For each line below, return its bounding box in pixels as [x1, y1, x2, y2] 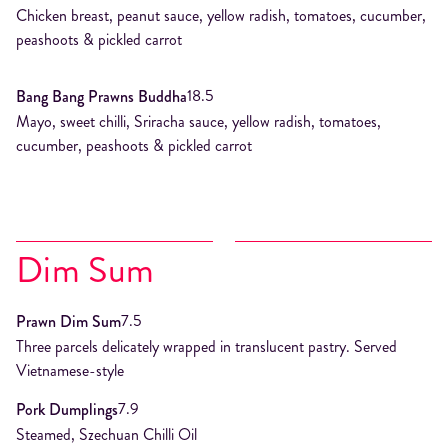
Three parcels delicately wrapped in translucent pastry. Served [16, 335, 397, 358]
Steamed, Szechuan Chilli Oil [16, 423, 197, 446]
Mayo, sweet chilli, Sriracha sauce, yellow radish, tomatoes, [16, 110, 381, 133]
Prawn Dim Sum [16, 309, 121, 333]
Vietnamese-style [16, 359, 124, 382]
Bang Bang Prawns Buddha [16, 84, 187, 108]
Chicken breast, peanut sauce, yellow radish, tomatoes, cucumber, [16, 4, 426, 27]
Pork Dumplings [16, 397, 118, 421]
